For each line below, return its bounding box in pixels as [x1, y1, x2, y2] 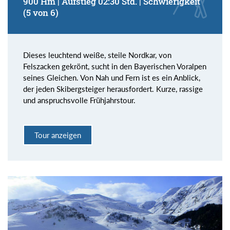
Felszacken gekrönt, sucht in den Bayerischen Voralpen [23, 61, 206, 71]
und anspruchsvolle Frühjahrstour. [23, 95, 136, 105]
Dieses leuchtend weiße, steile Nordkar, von [23, 50, 171, 60]
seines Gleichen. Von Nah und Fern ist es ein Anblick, [23, 72, 200, 82]
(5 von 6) [23, 7, 59, 18]
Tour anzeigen [34, 130, 81, 140]
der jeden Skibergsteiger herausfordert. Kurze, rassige [23, 84, 203, 93]
